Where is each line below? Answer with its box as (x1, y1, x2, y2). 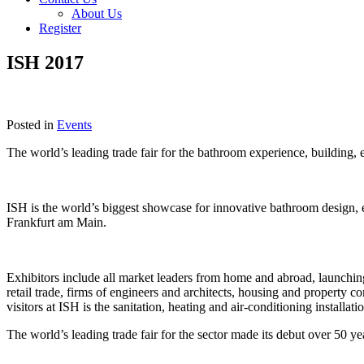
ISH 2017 (6, 51, 84, 73)
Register (39, 21, 81, 35)
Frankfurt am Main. (6, 214, 106, 229)
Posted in (6, 117, 57, 132)
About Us (71, 6, 122, 20)
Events (57, 117, 92, 132)
